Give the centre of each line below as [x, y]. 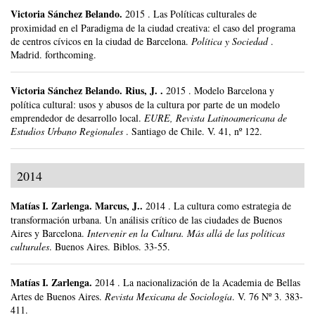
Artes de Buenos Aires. [56, 297]
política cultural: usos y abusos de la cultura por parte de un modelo [145, 105]
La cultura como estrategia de [232, 206]
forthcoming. [71, 55]
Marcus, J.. [120, 206]
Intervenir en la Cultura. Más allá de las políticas [186, 233]
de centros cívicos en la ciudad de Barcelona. [99, 41]
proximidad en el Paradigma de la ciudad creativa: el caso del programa [153, 28]
